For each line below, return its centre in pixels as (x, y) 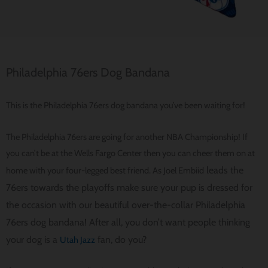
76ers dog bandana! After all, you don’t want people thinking (128, 222)
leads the (224, 170)
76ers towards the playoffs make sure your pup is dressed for (129, 187)
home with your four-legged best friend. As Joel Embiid (105, 170)
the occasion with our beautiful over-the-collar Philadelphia (126, 205)
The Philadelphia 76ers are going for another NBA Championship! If (127, 137)
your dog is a (33, 239)
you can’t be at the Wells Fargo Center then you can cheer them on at (130, 153)
